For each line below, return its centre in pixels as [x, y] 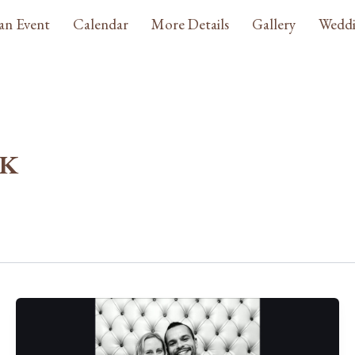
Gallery [273, 25]
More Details [190, 25]
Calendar [100, 25]
